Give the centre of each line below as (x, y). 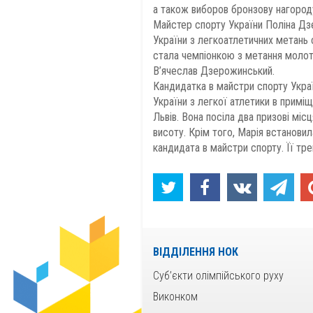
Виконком (175, 296)
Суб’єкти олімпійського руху (218, 275)
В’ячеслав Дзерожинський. (214, 71)
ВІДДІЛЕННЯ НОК (196, 252)
